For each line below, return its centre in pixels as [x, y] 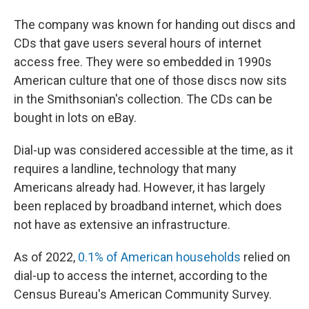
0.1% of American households [159, 257]
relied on [266, 257]
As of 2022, [46, 257]
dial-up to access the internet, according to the [141, 275]
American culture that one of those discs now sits [150, 80]
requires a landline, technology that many [125, 168]
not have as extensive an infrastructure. [122, 224]
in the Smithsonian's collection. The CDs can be [143, 99]
